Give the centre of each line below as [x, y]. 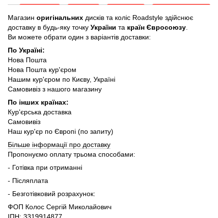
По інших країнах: [38, 102]
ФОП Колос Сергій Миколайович [60, 207]
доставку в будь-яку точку [49, 27]
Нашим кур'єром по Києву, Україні [62, 79]
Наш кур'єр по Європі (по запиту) [61, 131]
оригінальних [61, 17]
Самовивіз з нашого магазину [55, 89]
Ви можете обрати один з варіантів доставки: [79, 37]
